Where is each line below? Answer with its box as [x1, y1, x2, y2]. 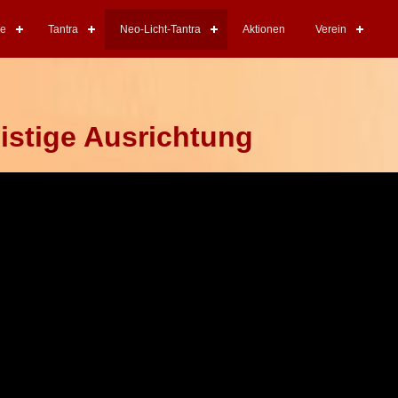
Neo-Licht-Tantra [120, 23, 201, 36]
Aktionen [243, 23, 285, 36]
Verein [315, 23, 346, 36]
